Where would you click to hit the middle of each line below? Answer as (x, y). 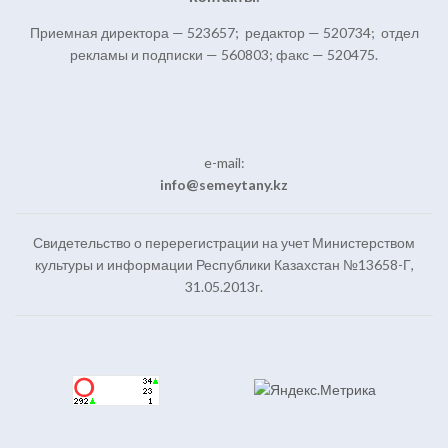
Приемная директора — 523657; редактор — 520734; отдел (224, 32)
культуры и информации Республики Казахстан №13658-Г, (224, 264)
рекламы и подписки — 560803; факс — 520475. (224, 54)
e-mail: (224, 162)
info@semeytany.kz (224, 184)
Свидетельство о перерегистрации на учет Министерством (224, 242)
